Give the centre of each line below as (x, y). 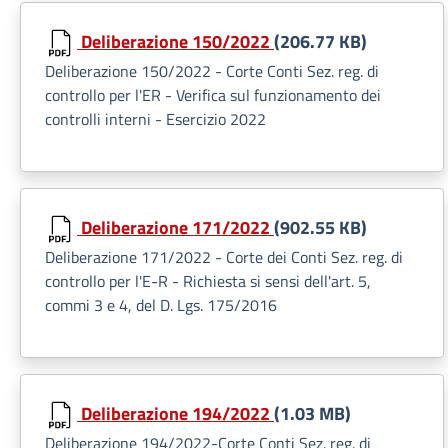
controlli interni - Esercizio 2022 (155, 119)
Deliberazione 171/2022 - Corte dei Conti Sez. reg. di (224, 257)
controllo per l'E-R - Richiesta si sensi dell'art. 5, (208, 281)
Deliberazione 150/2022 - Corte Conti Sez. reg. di (212, 71)
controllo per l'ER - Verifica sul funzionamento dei (213, 95)
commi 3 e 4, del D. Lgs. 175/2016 (161, 305)
